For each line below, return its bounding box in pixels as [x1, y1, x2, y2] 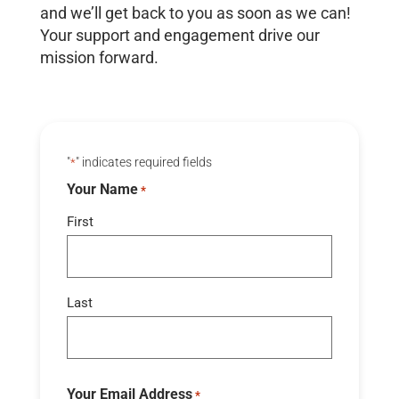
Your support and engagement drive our [39, 25, 320, 45]
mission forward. [39, 47, 159, 67]
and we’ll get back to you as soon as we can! [39, 3, 351, 22]
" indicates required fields [75, 154, 212, 169]
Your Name [66, 180, 138, 198]
